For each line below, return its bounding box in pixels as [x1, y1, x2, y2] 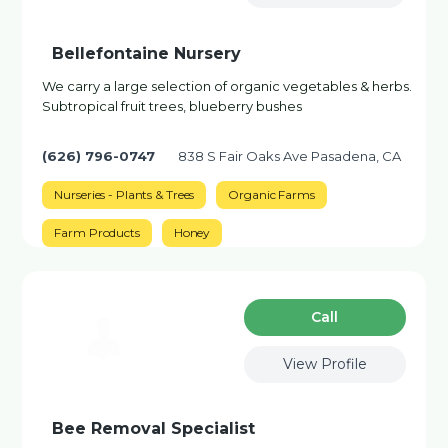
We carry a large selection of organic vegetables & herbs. [42, 78, 413, 94]
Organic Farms [228, 187, 315, 202]
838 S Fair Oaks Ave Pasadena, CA [178, 148, 402, 164]
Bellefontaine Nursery [52, 44, 242, 63]
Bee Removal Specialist [52, 419, 256, 438]
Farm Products [54, 225, 140, 240]
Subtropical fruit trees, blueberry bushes [42, 98, 303, 114]
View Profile [282, 355, 367, 373]
